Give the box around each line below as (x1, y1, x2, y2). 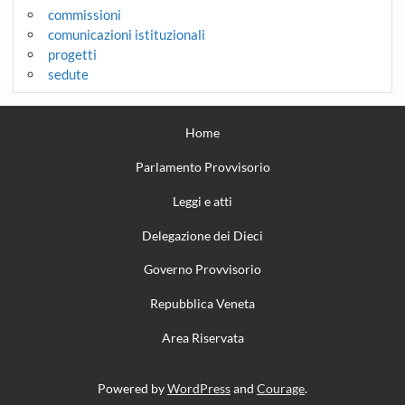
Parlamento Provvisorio (135, 158, 270, 174)
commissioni (47, 6, 121, 24)
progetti (47, 46, 97, 63)
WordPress (167, 381, 231, 397)
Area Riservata (161, 329, 244, 345)
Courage (257, 381, 305, 397)
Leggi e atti (173, 193, 232, 209)
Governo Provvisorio (144, 261, 261, 278)
